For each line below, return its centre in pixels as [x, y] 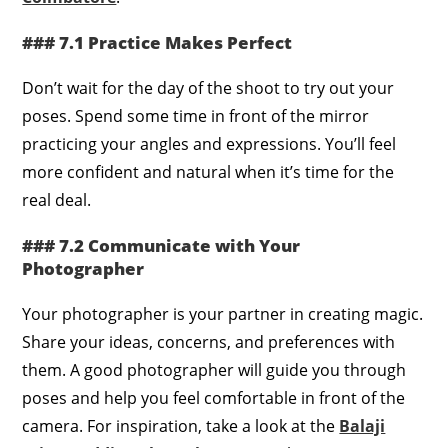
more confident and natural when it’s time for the [208, 171]
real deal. [57, 199]
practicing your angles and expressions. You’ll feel [209, 143]
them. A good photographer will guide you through [214, 369]
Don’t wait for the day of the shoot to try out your [208, 87]
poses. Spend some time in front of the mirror [196, 115]
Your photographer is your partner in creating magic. [223, 313]
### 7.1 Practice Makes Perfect [157, 42]
